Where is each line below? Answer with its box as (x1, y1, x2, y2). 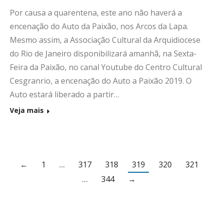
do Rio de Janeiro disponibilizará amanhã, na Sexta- (10, 48, 197, 59)
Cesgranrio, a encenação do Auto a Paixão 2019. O (10, 75, 192, 86)
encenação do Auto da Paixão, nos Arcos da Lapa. (10, 20, 188, 32)
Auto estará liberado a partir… (10, 89, 119, 100)
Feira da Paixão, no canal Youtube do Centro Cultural (10, 61, 202, 73)
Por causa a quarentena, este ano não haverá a (10, 7, 182, 18)
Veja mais (10, 105, 44, 115)
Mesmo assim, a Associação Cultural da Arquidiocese (10, 34, 200, 45)
